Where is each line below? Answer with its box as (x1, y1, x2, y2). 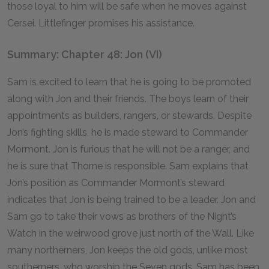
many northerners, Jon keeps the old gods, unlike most (7, 244, 248, 256)
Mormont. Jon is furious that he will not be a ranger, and (7, 144, 250, 155)
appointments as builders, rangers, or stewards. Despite (7, 110, 252, 121)
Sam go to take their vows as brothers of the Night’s (7, 211, 237, 222)
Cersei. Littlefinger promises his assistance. (7, 17, 195, 29)
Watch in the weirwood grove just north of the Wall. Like (7, 228, 254, 239)
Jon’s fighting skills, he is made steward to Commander (7, 127, 248, 138)
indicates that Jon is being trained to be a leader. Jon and (7, 194, 256, 205)
